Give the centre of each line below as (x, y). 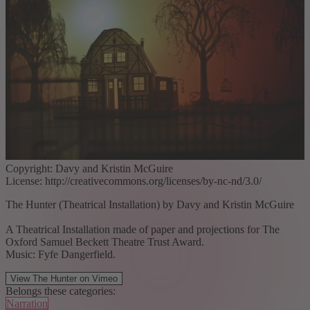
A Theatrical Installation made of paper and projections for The (143, 229)
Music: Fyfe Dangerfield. (61, 254)
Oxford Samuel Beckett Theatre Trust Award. (105, 241)
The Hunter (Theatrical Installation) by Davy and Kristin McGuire (150, 204)
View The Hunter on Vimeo (64, 278)
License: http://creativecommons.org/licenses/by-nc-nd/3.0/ (134, 181)
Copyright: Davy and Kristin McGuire (89, 168)
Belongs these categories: (61, 291)
